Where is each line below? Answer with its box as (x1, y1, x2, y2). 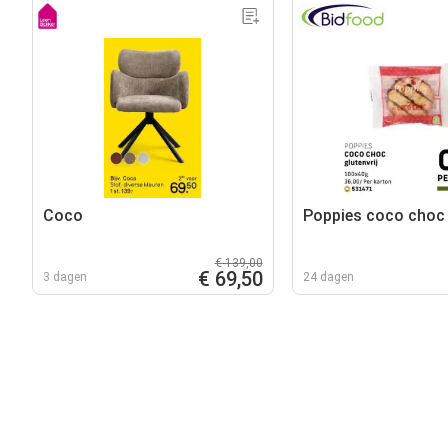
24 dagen (302, 269, 354, 284)
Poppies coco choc (302, 205, 445, 225)
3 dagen (43, 269, 87, 284)
